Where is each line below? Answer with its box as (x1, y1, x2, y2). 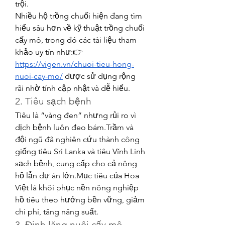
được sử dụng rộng (63, 71, 136, 81)
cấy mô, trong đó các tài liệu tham (15, 35, 137, 45)
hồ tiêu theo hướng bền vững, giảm (15, 195, 145, 204)
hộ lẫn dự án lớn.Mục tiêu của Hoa (15, 171, 139, 180)
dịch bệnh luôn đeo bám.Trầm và (15, 123, 134, 132)
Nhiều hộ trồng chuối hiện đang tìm (15, 11, 142, 21)
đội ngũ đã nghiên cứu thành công (15, 135, 140, 144)
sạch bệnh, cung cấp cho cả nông (15, 159, 137, 168)
